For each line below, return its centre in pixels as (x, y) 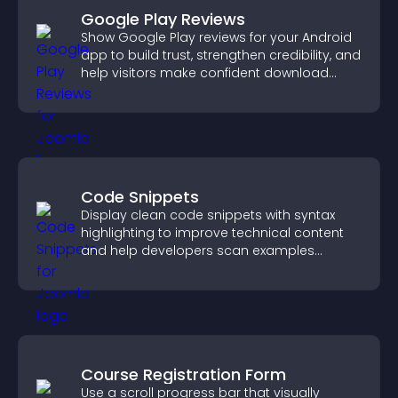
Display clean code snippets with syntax (208, 215)
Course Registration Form (183, 374)
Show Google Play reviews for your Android (216, 37)
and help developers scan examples (198, 251)
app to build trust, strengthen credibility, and (221, 55)
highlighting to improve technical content (212, 233)
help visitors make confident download (205, 73)
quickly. (104, 268)
